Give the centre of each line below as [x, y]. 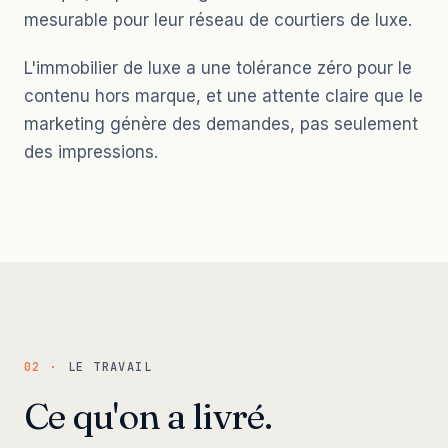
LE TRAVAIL [110, 366]
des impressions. [91, 151]
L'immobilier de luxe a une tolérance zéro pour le [218, 67]
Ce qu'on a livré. [148, 415]
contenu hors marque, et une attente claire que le [223, 95]
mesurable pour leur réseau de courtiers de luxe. [218, 19]
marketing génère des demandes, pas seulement [221, 123]
